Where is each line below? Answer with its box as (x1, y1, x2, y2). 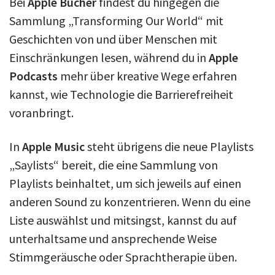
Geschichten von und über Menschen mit (9, 31, 217, 47)
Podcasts (9, 68, 58, 83)
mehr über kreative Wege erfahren (58, 68, 237, 83)
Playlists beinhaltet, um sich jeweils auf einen (9, 175, 241, 191)
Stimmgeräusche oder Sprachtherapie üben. (9, 249, 237, 265)
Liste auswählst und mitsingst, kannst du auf (9, 212, 237, 228)
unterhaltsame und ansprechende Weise (9, 230, 217, 246)
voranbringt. (9, 104, 76, 120)
